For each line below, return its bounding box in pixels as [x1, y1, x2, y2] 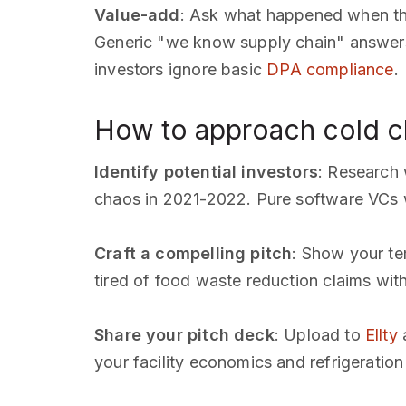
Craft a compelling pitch [94, 244, 293, 264]
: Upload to [274, 325, 365, 345]
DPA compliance [266, 60, 394, 80]
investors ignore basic [94, 60, 267, 80]
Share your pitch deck [94, 325, 275, 345]
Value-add [94, 5, 180, 25]
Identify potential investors [94, 162, 319, 182]
